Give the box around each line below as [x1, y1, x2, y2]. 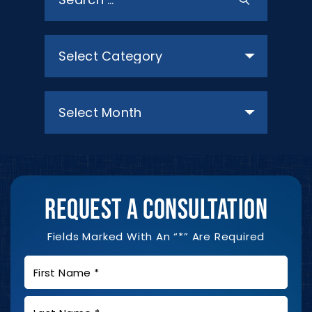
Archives [44, 91, 91, 107]
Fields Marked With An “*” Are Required [47, 228, 265, 244]
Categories [44, 34, 104, 51]
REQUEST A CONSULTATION [45, 193, 267, 227]
